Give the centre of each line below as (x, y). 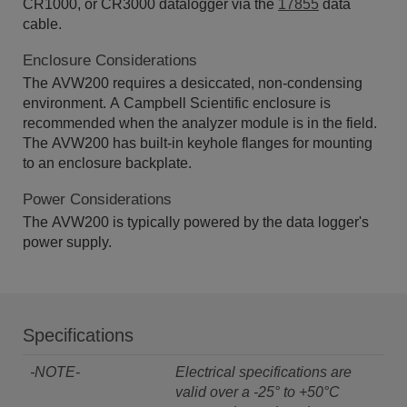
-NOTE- (55, 372)
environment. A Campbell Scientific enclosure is (177, 103)
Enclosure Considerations (110, 60)
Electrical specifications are (263, 372)
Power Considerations (97, 199)
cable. (42, 24)
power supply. (67, 242)
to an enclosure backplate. (107, 163)
